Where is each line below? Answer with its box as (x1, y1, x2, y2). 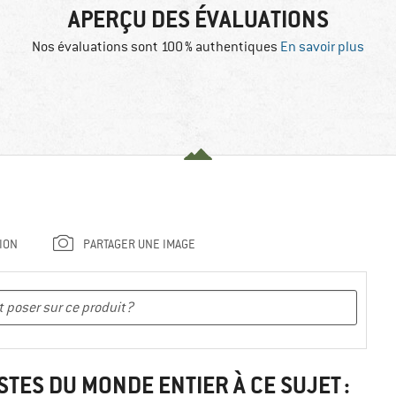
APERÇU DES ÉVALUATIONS (67, 4, 329, 35)
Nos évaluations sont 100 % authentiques (32, 38, 280, 57)
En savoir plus (280, 38, 364, 57)
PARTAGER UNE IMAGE (83, 236, 195, 253)
